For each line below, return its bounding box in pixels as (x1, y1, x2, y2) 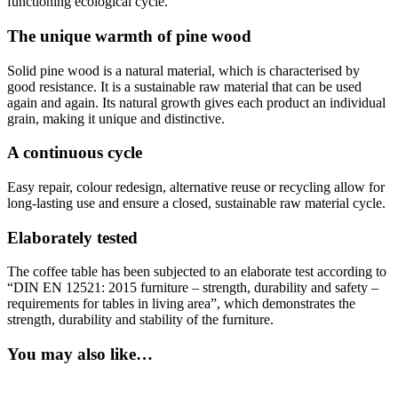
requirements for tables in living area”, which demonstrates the (7, 296, 355, 312)
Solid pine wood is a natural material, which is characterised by (7, 62, 360, 78)
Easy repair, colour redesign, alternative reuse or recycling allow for (7, 179, 385, 195)
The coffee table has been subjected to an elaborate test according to (7, 264, 386, 280)
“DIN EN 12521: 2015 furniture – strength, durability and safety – (7, 280, 378, 296)
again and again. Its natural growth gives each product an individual (7, 94, 386, 110)
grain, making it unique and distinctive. (7, 110, 225, 126)
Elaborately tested (7, 227, 138, 247)
